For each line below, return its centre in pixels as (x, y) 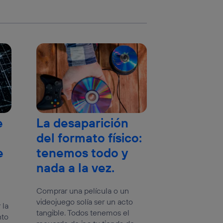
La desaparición (82, 123)
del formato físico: (89, 138)
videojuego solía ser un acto (84, 202)
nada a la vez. (75, 168)
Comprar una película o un (82, 191)
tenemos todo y (82, 153)
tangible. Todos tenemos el (83, 213)
